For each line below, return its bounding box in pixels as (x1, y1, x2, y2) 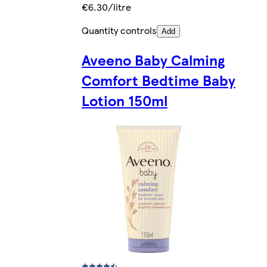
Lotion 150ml (82, 89, 167, 110)
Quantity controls (82, 23, 157, 37)
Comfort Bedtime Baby (82, 69, 235, 90)
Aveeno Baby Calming (82, 49, 225, 70)
